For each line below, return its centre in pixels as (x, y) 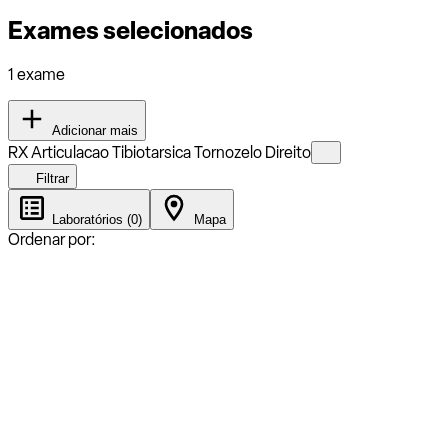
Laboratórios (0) (95, 219)
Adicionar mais (93, 130)
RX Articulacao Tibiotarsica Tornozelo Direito (159, 152)
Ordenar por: (52, 239)
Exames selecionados (130, 30)
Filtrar (50, 178)
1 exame (36, 74)
